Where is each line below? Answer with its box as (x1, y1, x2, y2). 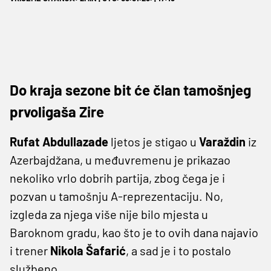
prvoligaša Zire (10, 102, 104, 120)
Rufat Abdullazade (10, 134, 111, 149)
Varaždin (199, 134, 248, 149)
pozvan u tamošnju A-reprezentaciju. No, (10, 188, 223, 203)
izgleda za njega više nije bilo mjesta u (10, 206, 208, 221)
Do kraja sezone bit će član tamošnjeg (10, 80, 251, 99)
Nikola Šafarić (50, 243, 126, 258)
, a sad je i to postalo (126, 243, 231, 258)
